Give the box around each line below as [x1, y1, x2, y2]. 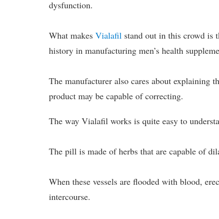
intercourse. [49, 190, 91, 202]
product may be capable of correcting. [49, 89, 184, 102]
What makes [49, 29, 96, 41]
